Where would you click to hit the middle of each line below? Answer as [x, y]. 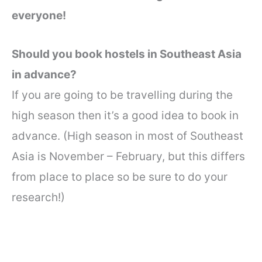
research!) [38, 197]
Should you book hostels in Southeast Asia [127, 54]
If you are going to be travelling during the [122, 95]
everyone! [39, 16]
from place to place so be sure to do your [120, 177]
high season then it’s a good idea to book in [125, 115]
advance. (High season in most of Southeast [127, 136]
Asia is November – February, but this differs [128, 156]
